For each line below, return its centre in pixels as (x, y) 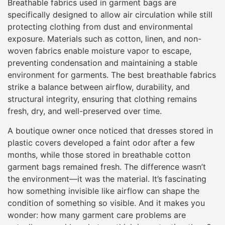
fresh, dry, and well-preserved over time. (85, 111)
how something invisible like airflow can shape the (103, 191)
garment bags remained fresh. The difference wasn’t (107, 166)
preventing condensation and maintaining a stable (102, 63)
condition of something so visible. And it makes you (106, 203)
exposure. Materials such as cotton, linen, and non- (104, 39)
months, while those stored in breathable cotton (99, 154)
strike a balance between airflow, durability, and (99, 87)
